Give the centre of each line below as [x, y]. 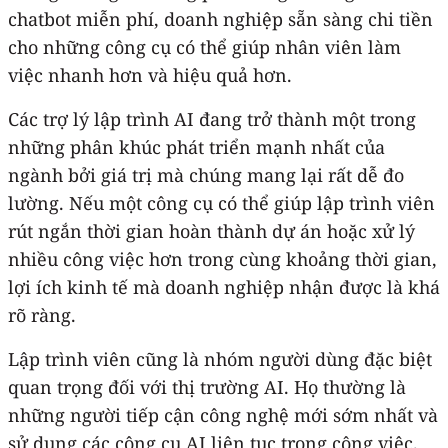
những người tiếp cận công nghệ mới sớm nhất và [223, 414]
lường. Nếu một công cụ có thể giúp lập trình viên [221, 202]
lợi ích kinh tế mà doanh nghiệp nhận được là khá [224, 286]
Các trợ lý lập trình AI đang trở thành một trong [212, 118]
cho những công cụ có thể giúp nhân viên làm [204, 46]
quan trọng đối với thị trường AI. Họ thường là [207, 386]
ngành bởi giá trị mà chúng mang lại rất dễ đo [206, 174]
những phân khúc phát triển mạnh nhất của [196, 146]
